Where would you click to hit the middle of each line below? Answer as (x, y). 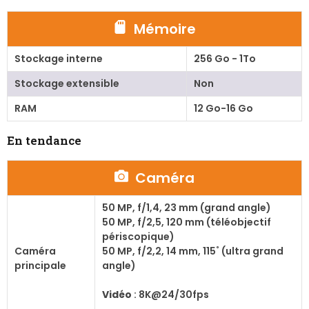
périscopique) (138, 237)
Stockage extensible (67, 84)
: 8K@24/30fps (170, 295)
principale (40, 266)
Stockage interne (58, 59)
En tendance (44, 141)
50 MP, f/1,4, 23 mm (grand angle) (186, 208)
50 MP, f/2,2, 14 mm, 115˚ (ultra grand (192, 251)
